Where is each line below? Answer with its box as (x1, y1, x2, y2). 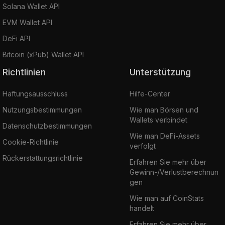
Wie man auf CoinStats (129, 193, 204, 202)
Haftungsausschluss (3, 89, 68, 98)
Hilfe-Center (129, 89, 170, 98)
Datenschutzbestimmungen (3, 121, 92, 130)
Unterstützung (135, 66, 191, 77)
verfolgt (129, 141, 156, 150)
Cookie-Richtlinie (3, 137, 59, 146)
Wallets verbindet (129, 115, 187, 124)
